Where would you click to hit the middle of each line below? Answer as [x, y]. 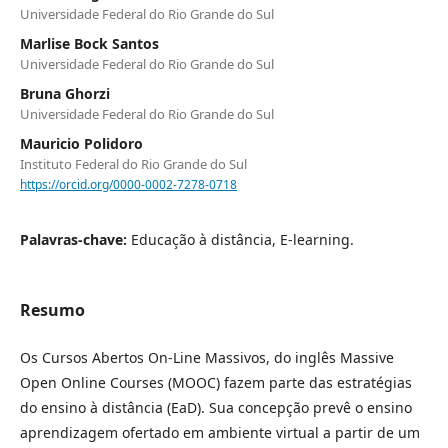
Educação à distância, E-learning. [242, 239]
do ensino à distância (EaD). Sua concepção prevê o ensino [216, 407]
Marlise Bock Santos [89, 43]
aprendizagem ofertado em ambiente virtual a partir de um [220, 432]
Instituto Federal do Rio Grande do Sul [133, 163]
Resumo [52, 309]
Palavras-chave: [75, 239]
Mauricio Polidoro [81, 143]
